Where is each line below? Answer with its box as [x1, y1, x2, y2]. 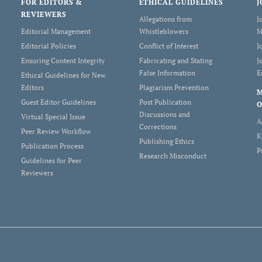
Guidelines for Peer [20, 156, 82, 165]
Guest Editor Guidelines [20, 98, 96, 106]
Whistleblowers [139, 27, 188, 36]
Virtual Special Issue [20, 112, 85, 121]
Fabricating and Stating [139, 56, 212, 65]
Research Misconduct [139, 151, 206, 160]
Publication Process [20, 142, 84, 150]
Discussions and [139, 110, 190, 119]
